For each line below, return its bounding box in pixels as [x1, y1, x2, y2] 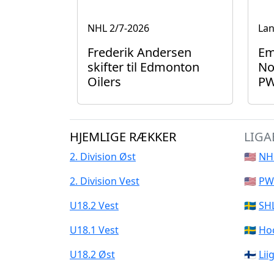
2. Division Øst [70, 150, 136, 163]
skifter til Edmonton [87, 59, 199, 75]
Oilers [87, 73, 121, 90]
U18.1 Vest [70, 223, 119, 237]
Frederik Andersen [87, 44, 191, 61]
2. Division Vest [70, 174, 139, 188]
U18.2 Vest [70, 199, 119, 212]
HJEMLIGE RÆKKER [70, 128, 176, 145]
